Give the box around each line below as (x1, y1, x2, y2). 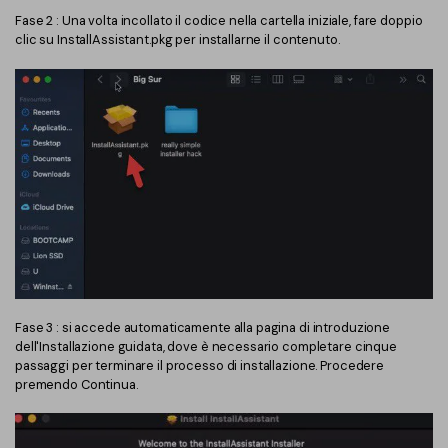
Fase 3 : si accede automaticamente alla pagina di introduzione (15, 319, 391, 337)
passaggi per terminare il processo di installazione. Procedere (15, 357, 385, 375)
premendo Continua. (15, 376, 138, 394)
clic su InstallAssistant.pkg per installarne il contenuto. (15, 31, 340, 49)
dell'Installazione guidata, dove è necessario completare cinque (15, 338, 397, 356)
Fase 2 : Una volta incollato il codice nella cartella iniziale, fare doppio (15, 12, 423, 30)
